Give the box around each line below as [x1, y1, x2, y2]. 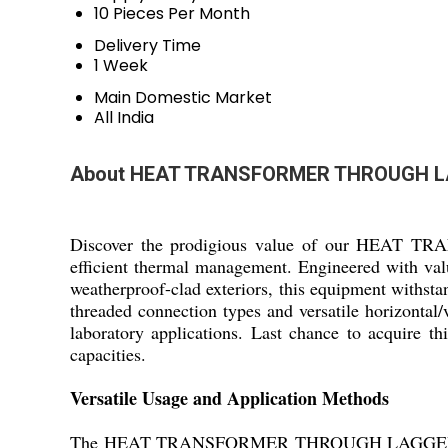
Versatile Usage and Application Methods [70, 385, 389, 411]
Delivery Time [94, 34, 201, 57]
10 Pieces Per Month [94, 2, 250, 25]
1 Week [94, 54, 148, 77]
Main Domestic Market [94, 86, 272, 109]
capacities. [70, 342, 146, 366]
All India [94, 106, 154, 129]
